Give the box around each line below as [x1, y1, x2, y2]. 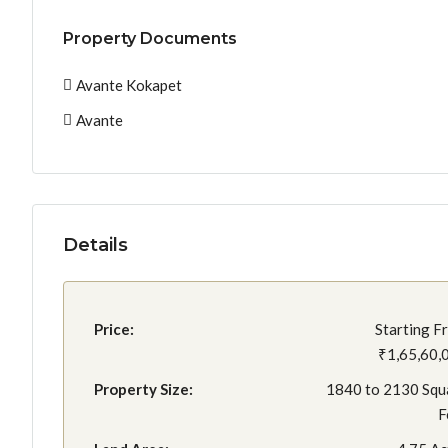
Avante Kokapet [76, 75, 182, 94]
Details [63, 233, 128, 256]
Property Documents [63, 28, 237, 48]
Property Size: [94, 379, 193, 398]
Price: [94, 319, 134, 338]
